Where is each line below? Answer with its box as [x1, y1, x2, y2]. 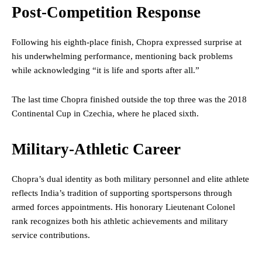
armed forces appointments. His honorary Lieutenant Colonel [12, 202, 235, 212]
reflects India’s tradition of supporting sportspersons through [12, 188, 232, 198]
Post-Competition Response [12, 4, 201, 22]
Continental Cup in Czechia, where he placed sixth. [12, 109, 199, 119]
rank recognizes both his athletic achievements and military [12, 216, 228, 226]
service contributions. [12, 230, 90, 240]
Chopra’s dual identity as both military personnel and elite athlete [12, 174, 249, 184]
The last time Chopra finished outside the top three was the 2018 [12, 95, 247, 105]
